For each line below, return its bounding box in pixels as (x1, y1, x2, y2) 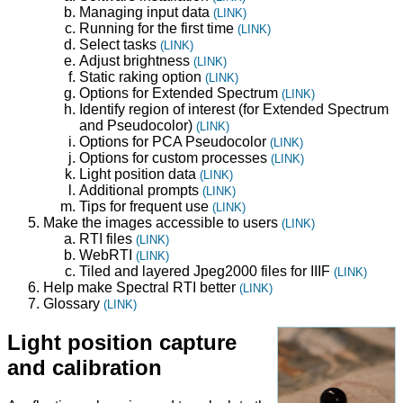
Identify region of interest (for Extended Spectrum (79, 101, 389, 117)
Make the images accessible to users (43, 214, 282, 230)
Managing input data (79, 4, 213, 20)
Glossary (43, 295, 103, 311)
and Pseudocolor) (79, 117, 196, 133)
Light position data (79, 166, 200, 182)
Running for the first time (79, 20, 237, 36)
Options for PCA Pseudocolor (79, 133, 270, 149)
